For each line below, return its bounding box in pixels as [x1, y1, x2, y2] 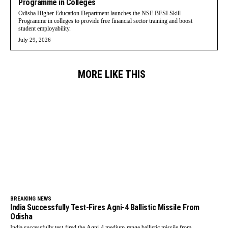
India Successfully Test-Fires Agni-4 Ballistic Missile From [10, 203, 199, 213]
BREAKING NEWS [10, 195, 51, 203]
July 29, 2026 [18, 36, 51, 43]
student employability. [18, 24, 71, 32]
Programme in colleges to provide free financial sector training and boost [18, 17, 192, 24]
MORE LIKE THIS [78, 68, 146, 80]
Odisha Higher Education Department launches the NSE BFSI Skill [18, 9, 181, 17]
